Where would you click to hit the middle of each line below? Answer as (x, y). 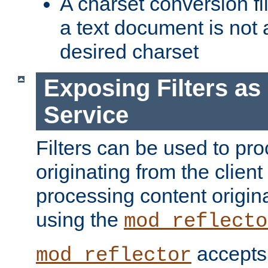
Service (86, 115)
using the (80, 220)
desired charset (129, 52)
